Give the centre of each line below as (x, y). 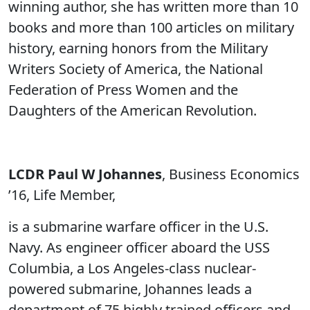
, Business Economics (231, 174)
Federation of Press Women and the (123, 89)
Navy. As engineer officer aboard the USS (139, 247)
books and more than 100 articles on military (151, 27)
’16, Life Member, (62, 194)
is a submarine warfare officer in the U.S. (138, 226)
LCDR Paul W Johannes (85, 174)
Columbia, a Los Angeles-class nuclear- (132, 268)
